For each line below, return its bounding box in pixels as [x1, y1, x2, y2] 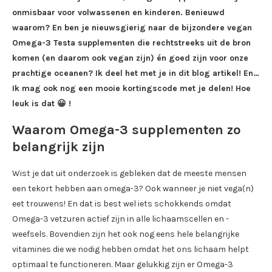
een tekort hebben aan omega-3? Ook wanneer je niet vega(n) [12, 183, 254, 194]
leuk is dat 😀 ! [12, 98, 71, 109]
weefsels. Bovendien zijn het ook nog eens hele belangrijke [12, 229, 239, 240]
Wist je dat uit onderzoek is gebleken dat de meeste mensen [12, 168, 246, 179]
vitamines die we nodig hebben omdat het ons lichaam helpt [12, 244, 249, 255]
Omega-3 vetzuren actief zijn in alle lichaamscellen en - [12, 214, 229, 225]
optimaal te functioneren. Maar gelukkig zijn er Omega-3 [12, 259, 233, 270]
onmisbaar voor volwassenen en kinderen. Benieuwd [12, 7, 225, 18]
